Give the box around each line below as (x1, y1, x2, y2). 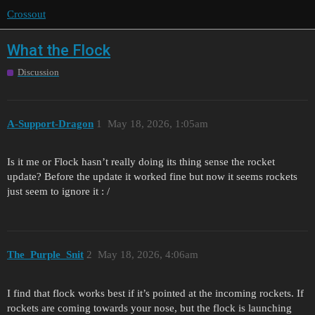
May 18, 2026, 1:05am (107, 117, 208, 129)
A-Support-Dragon (7, 117, 94, 129)
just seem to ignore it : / (7, 186, 110, 198)
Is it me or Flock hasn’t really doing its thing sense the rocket (7, 156, 275, 168)
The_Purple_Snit (7, 248, 84, 260)
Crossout (7, 8, 46, 20)
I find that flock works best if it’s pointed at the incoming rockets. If (7, 287, 304, 299)
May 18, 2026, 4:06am (97, 248, 198, 260)
